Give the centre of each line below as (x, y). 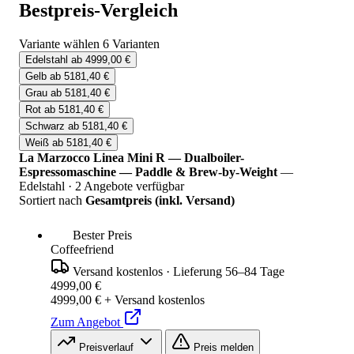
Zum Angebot (85, 322)
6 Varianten (131, 44)
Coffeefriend (82, 250)
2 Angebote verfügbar (130, 186)
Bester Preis (101, 235)
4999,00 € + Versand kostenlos (128, 300)
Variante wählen (59, 44)
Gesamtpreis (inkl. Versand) (160, 201)
